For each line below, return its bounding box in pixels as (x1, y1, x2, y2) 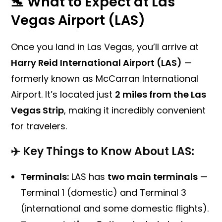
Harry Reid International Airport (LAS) (11, 56, 182, 69)
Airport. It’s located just (11, 88, 115, 101)
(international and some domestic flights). (21, 202, 209, 215)
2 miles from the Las (115, 88, 207, 101)
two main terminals (108, 170, 198, 183)
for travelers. (11, 120, 67, 133)
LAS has (69, 170, 108, 183)
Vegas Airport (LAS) (11, 11, 146, 30)
